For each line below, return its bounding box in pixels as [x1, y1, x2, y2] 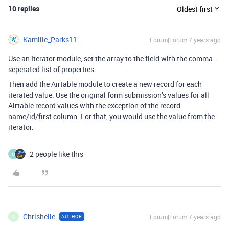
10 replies [8, 4, 39, 13]
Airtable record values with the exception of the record [8, 101, 180, 110]
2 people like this [30, 149, 83, 159]
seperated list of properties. [8, 64, 96, 74]
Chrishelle [23, 212, 55, 221]
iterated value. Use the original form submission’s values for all [8, 90, 209, 100]
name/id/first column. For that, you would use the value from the [8, 111, 215, 121]
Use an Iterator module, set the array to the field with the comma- [8, 54, 215, 63]
